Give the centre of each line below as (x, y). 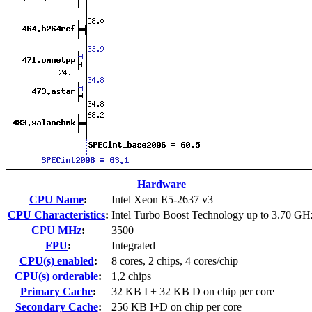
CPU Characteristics (56, 214)
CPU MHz (56, 230)
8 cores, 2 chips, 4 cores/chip (175, 260)
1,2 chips (131, 276)
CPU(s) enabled (56, 260)
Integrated (133, 245)
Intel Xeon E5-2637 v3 (162, 199)
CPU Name (56, 199)
